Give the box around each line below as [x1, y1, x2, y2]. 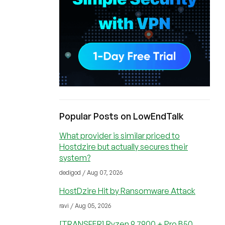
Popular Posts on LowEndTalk [59, 110, 184, 122]
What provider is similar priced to [59, 131, 180, 141]
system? [59, 153, 90, 163]
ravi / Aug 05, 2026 [59, 202, 111, 209]
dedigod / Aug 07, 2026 [59, 169, 123, 176]
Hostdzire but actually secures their [59, 142, 188, 152]
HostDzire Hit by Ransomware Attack [59, 186, 195, 196]
